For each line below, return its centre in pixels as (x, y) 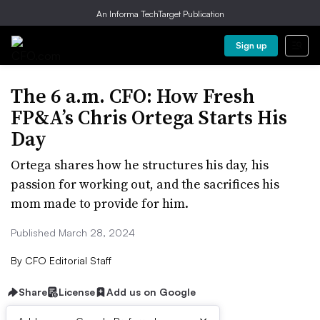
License (77, 292)
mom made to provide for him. (100, 203)
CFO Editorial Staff (67, 260)
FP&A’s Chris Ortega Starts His (149, 117)
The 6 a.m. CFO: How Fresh (133, 96)
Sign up (251, 45)
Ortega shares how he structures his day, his (140, 165)
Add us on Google (151, 292)
